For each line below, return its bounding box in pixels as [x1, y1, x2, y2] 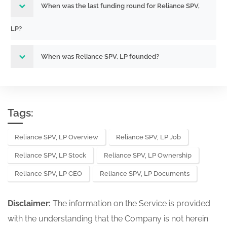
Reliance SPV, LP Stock [15, 152, 86, 159]
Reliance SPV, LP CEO [15, 170, 82, 177]
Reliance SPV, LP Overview [15, 133, 98, 141]
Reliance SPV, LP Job [116, 133, 181, 141]
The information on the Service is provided [53, 199, 210, 208]
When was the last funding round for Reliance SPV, [41, 2, 200, 10]
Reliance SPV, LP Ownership [104, 152, 192, 159]
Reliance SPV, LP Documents [100, 170, 190, 177]
